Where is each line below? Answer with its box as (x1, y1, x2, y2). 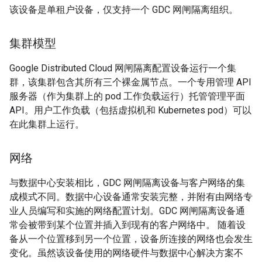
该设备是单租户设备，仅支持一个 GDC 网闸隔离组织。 (9, 4, 238, 15)
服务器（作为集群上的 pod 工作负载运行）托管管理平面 (9, 91, 245, 102)
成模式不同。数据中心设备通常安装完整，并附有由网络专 (9, 191, 253, 202)
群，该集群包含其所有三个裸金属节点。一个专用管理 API (9, 77, 251, 88)
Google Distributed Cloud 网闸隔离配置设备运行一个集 (9, 63, 236, 74)
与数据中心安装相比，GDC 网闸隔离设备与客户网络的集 (9, 177, 245, 188)
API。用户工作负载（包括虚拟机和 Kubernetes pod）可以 (9, 105, 251, 116)
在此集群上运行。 (9, 119, 84, 130)
